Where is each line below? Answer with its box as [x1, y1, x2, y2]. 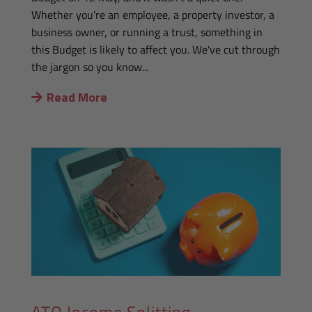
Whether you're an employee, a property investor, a [31, 6, 274, 24]
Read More [47, 88, 108, 107]
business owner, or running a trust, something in [31, 24, 263, 41]
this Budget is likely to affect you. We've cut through [31, 41, 280, 58]
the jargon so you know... [31, 58, 148, 76]
